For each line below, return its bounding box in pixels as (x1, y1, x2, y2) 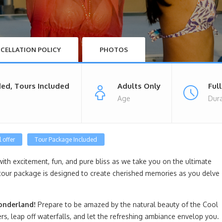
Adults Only (117, 81, 161, 91)
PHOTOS (100, 46, 128, 54)
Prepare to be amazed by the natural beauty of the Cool (36, 200, 218, 209)
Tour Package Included (35, 136, 97, 144)
